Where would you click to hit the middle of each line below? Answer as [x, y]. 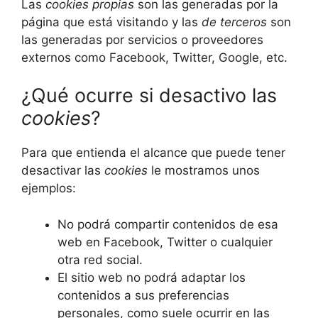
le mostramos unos [204, 171]
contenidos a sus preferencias [143, 295]
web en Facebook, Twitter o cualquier [165, 242]
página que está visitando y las [111, 22]
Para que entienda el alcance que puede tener [153, 153]
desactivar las [63, 171]
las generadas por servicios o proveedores [142, 39]
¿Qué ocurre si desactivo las [149, 96]
